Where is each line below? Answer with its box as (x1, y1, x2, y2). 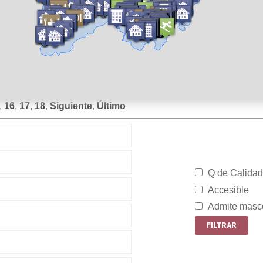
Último (97, 100, 126, 111)
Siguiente (50, 100, 92, 111)
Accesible (207, 184, 249, 195)
